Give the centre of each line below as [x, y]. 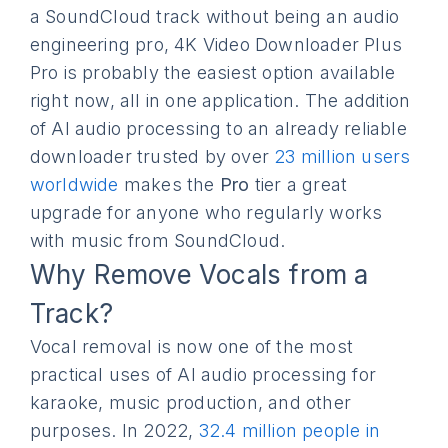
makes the [169, 184]
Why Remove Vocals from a [199, 274]
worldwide [74, 184]
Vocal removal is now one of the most [191, 346]
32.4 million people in [289, 430]
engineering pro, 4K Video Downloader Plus [216, 44]
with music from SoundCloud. [157, 240]
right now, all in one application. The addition [220, 100]
